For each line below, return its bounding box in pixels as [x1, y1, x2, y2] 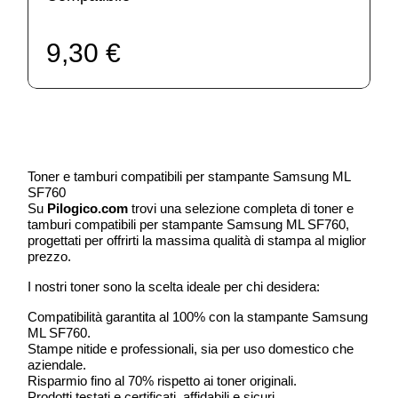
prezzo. [28, 248, 72, 264]
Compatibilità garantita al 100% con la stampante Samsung [28, 308, 369, 324]
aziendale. [28, 356, 87, 372]
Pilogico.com [47, 200, 129, 216]
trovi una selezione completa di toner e [128, 200, 354, 216]
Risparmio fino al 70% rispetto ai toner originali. [28, 372, 298, 388]
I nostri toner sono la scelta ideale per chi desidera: [28, 278, 321, 294]
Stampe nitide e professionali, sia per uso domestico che [28, 340, 354, 356]
